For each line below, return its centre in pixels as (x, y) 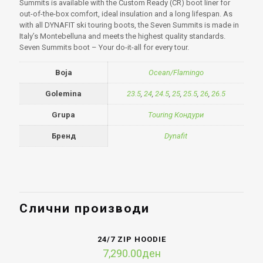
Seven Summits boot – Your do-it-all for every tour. (104, 47)
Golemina (63, 94)
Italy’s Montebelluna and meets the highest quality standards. (122, 36)
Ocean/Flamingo (176, 73)
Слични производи (85, 209)
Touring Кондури (176, 115)
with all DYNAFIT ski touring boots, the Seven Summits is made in (129, 25)
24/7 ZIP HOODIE (131, 240)
